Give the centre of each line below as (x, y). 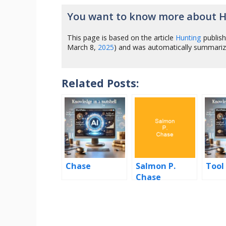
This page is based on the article (122, 37)
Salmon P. (156, 166)
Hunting (189, 37)
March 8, (83, 47)
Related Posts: (100, 83)
